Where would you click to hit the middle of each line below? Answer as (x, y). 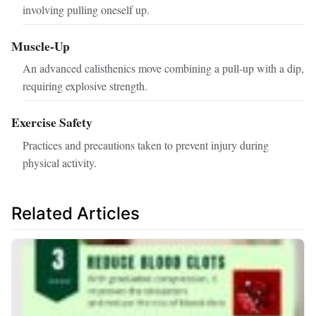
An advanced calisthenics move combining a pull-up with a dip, (163, 68)
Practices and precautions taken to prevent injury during (146, 145)
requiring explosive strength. (85, 86)
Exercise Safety (52, 122)
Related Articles (75, 214)
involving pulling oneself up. (86, 9)
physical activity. (60, 163)
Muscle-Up (41, 45)
